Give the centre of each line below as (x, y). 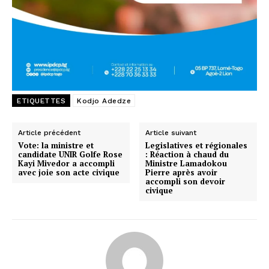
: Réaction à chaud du (187, 155)
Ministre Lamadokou (186, 164)
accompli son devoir (186, 182)
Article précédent (49, 133)
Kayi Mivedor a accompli (66, 164)
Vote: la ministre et (56, 146)
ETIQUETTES (41, 101)
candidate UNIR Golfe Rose (70, 155)
